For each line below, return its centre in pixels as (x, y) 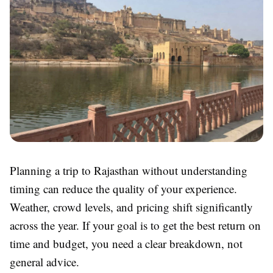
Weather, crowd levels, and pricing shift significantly (131, 207)
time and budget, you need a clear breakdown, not (126, 244)
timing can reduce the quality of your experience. (123, 189)
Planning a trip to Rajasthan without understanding (129, 171)
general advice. (44, 262)
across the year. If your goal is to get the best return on (135, 225)
